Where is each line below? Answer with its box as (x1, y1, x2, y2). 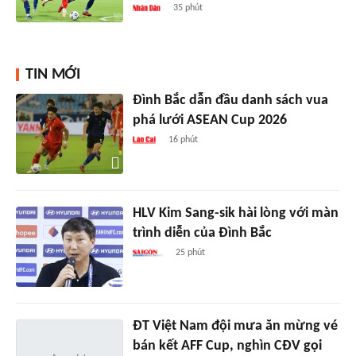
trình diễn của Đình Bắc (132, 226, 272, 242)
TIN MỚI (25, 67, 80, 83)
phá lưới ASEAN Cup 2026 (132, 113, 287, 129)
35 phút (172, 3, 203, 14)
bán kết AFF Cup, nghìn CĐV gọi (132, 339, 322, 354)
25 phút (175, 248, 205, 258)
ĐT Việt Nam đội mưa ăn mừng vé (132, 319, 338, 335)
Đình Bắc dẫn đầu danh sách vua (132, 93, 328, 109)
